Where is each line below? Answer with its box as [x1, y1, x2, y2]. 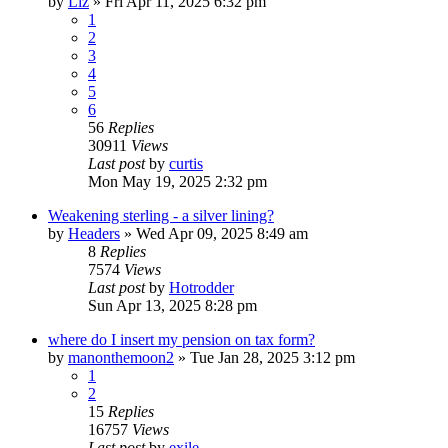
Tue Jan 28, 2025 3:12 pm [190, 349, 355, 367]
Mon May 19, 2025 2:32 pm [88, 173, 267, 191]
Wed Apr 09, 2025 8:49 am [136, 225, 308, 243]
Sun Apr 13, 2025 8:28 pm [88, 297, 257, 315]
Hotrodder [169, 279, 234, 297]
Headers [68, 225, 120, 243]
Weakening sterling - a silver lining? [48, 207, 274, 225]
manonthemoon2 [68, 349, 174, 367]
